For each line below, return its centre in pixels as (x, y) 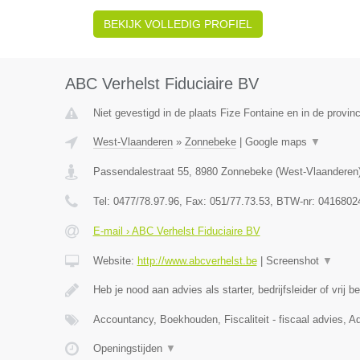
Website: (115, 261)
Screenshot (294, 261)
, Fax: (194, 201)
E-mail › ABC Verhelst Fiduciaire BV (176, 231)
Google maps (277, 142)
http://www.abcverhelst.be (197, 261)
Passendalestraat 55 (141, 172)
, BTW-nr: (294, 201)
